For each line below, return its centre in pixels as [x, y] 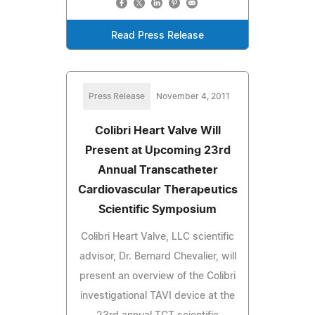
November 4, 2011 [193, 96]
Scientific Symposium [157, 209]
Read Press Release [157, 36]
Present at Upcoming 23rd [157, 150]
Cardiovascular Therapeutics [157, 189]
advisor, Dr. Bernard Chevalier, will [157, 256]
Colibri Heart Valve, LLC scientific [157, 237]
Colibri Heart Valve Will [157, 130]
